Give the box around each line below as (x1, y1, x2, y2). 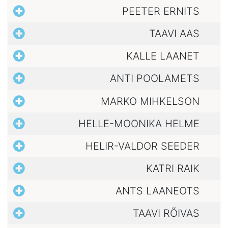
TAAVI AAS (149, 27, 199, 40)
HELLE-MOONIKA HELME (78, 117, 199, 130)
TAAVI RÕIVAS (133, 207, 199, 220)
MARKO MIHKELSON (101, 95, 199, 107)
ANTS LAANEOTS (116, 185, 199, 197)
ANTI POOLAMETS (110, 72, 199, 85)
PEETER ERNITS (122, 5, 199, 17)
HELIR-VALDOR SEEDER (85, 139, 199, 152)
